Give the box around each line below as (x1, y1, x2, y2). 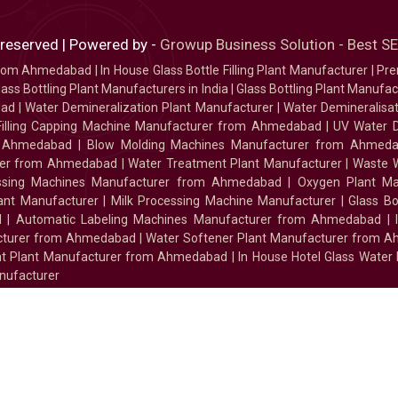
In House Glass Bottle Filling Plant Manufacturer (100, 63, 369, 78)
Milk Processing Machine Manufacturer (110, 194, 337, 209)
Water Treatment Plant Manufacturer (128, 156, 346, 171)
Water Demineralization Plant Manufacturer (25, 100, 274, 115)
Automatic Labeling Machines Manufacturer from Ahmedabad (15, 212, 382, 227)
